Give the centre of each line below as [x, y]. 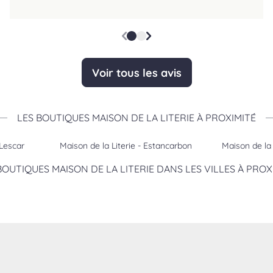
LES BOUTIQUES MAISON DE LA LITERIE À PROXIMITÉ [136, 118]
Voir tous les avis [136, 73]
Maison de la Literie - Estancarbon [126, 146]
